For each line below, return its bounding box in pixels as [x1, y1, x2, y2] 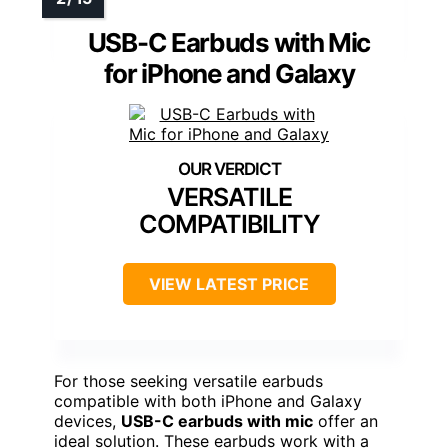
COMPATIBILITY [138, 209, 320, 240]
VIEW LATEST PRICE [149, 274, 309, 295]
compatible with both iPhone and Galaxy [54, 391, 362, 412]
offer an [313, 411, 378, 432]
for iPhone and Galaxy [103, 58, 355, 90]
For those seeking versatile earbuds [54, 371, 323, 392]
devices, [54, 411, 121, 432]
